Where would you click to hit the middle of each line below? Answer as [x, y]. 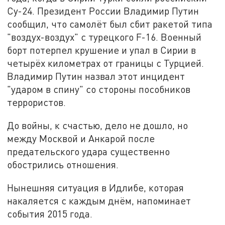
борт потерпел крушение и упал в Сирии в [102, 50]
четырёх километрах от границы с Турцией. [106, 63]
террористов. [37, 102]
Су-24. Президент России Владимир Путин [103, 11]
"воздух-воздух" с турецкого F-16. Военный [104, 37]
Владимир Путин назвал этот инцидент [96, 76]
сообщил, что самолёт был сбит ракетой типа [110, 24]
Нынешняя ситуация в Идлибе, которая [96, 187]
